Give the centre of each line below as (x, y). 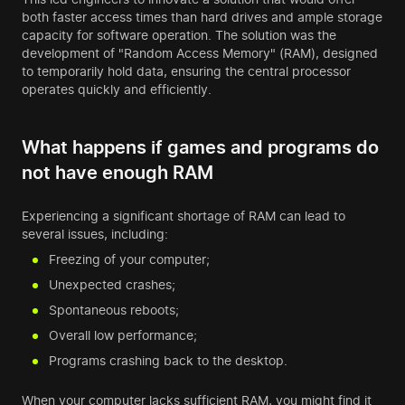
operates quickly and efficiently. (117, 89)
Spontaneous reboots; (114, 310)
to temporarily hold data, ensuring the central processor (186, 71)
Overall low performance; (123, 335)
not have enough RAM (118, 173)
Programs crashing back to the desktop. (168, 361)
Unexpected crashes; (112, 285)
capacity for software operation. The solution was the (179, 35)
